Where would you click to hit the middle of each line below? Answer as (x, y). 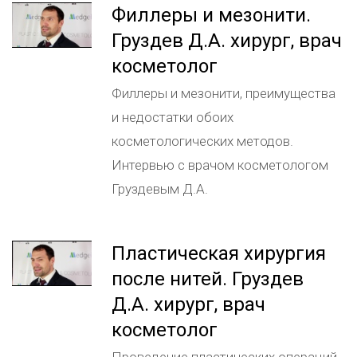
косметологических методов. (202, 141)
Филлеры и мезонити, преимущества (224, 93)
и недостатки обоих (173, 117)
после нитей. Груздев (208, 279)
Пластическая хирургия (219, 253)
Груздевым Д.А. (160, 189)
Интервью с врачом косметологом (220, 165)
